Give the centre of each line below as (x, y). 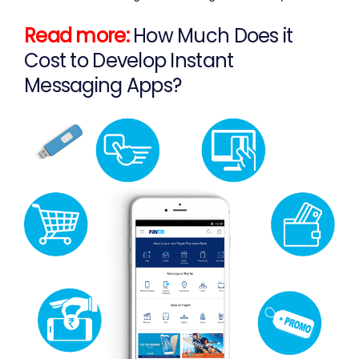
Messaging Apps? (103, 85)
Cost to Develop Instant (129, 60)
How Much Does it (213, 35)
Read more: (79, 35)
